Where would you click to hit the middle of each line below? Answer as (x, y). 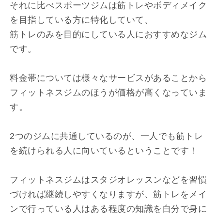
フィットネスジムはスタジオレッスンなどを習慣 (108, 180)
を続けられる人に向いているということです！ (104, 151)
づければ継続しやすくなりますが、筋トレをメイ (108, 194)
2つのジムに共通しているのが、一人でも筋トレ (106, 136)
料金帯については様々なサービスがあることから (108, 78)
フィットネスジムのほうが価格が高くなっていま (108, 93)
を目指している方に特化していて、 (81, 20)
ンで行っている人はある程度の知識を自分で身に (108, 209)
